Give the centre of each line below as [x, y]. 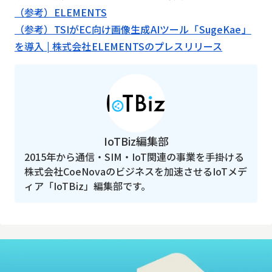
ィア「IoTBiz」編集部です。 [87, 185]
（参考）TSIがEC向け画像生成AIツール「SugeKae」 [133, 29]
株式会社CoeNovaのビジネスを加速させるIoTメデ [136, 171]
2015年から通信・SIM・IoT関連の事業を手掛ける [134, 156]
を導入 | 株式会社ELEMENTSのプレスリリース [119, 46]
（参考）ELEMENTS [61, 12]
